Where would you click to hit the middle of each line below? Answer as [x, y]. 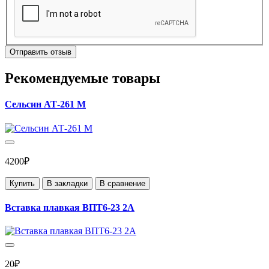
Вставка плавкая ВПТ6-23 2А [70, 207]
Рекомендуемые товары [83, 78]
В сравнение [122, 183]
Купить [22, 183]
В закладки [67, 183]
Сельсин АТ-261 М [45, 104]
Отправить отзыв [41, 52]
